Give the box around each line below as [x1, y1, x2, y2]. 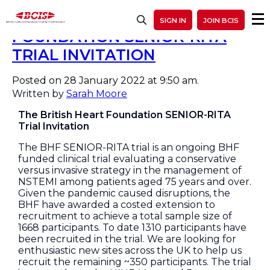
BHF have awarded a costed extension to [18, 199, 215, 210]
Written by [12, 88, 66, 99]
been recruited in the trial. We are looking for [18, 233, 236, 245]
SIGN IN [160, 16, 186, 25]
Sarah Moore [66, 88, 127, 99]
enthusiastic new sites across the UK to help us [18, 245, 242, 256]
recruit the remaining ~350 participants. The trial [18, 256, 251, 268]
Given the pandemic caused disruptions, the [18, 187, 230, 199]
